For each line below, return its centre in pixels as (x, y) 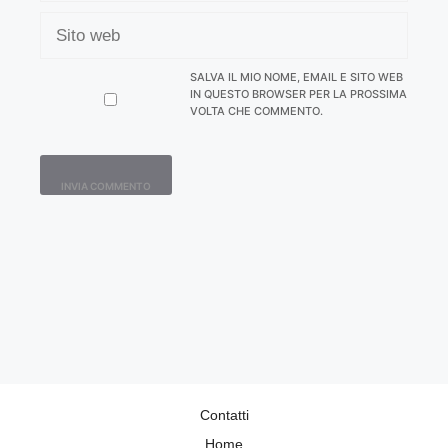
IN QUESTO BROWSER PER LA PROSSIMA (298, 93)
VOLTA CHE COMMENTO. (256, 110)
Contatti (224, 414)
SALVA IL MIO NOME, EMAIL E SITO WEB (296, 76)
